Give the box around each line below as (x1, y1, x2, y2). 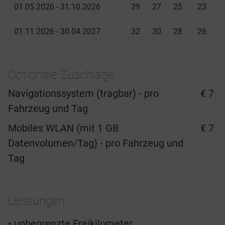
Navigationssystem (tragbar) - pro (8, 87, 159, 100)
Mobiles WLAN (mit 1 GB (8, 122, 119, 135)
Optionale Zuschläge (8, 68, 114, 82)
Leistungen (8, 194, 65, 208)
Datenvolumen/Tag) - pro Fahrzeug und (8, 137, 183, 150)
